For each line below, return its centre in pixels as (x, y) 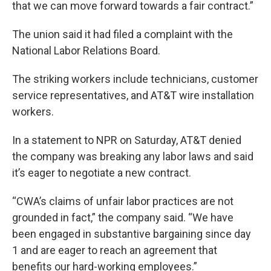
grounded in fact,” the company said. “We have (123, 217)
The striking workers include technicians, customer (135, 79)
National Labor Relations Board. (86, 51)
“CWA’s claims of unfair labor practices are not (123, 201)
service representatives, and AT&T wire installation (133, 95)
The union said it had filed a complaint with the (122, 34)
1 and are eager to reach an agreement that (115, 250)
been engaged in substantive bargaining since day (132, 234)
